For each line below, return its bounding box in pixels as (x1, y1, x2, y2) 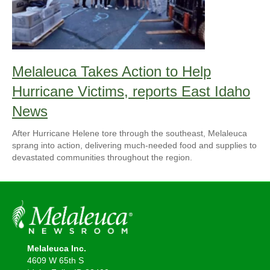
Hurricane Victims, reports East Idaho (12, 83, 250, 99)
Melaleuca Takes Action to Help (12, 63, 211, 80)
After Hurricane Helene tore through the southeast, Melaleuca (12, 128, 247, 138)
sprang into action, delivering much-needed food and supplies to (12, 140, 257, 150)
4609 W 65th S (27, 256, 84, 266)
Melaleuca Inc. (27, 243, 86, 254)
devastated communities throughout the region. (12, 152, 192, 162)
